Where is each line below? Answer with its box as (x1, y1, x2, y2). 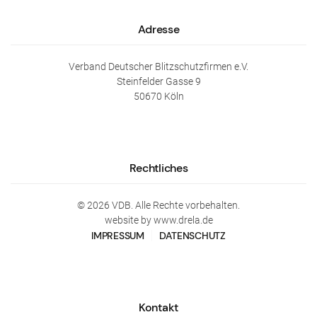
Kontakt (139, 299, 178, 315)
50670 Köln (133, 90, 184, 102)
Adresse (137, 21, 180, 37)
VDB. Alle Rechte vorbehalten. (110, 199, 240, 211)
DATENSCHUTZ (158, 229, 226, 242)
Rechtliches (129, 160, 188, 175)
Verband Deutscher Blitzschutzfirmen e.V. (69, 60, 248, 72)
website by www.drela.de (104, 214, 213, 226)
